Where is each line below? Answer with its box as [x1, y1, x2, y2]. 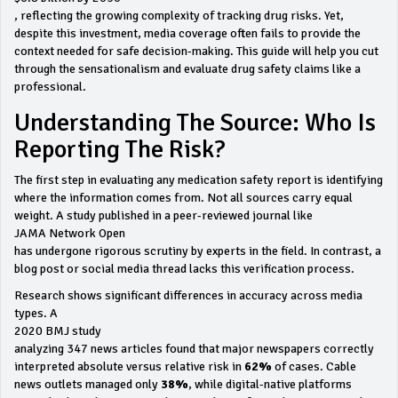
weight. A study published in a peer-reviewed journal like [14, 208, 313, 223]
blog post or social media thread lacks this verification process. [14, 261, 354, 276]
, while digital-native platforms [188, 377, 352, 392]
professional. [14, 79, 86, 94]
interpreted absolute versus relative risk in [14, 359, 244, 374]
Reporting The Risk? [14, 134, 226, 164]
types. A [14, 306, 58, 321]
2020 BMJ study [14, 323, 101, 338]
